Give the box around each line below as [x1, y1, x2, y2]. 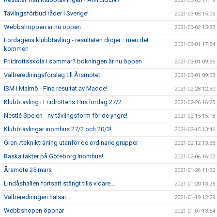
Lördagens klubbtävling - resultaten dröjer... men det [4, 36, 149, 44]
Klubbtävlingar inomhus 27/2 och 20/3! [4, 125, 111, 133]
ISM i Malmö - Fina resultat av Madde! [4, 85, 108, 92]
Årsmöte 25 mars [4, 166, 52, 173]
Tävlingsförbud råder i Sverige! [4, 10, 89, 17]
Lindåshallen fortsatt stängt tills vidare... [4, 180, 115, 187]
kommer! [4, 45, 29, 52]
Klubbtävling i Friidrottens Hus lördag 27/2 [4, 98, 122, 106]
